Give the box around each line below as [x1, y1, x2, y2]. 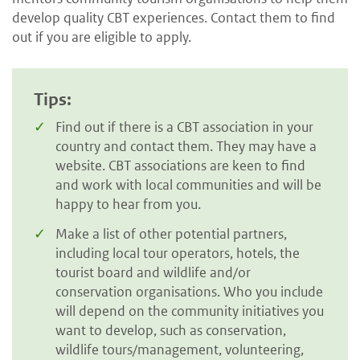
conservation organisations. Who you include [55, 283, 323, 301]
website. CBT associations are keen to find [55, 156, 305, 174]
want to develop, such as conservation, [55, 321, 286, 340]
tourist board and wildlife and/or [55, 264, 251, 282]
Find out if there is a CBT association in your [55, 117, 313, 136]
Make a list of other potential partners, [55, 225, 287, 243]
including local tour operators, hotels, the [55, 244, 300, 263]
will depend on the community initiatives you [55, 302, 324, 321]
